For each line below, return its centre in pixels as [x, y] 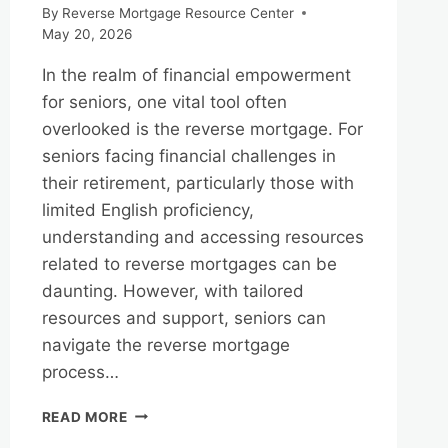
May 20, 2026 [86, 33]
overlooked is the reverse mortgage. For [202, 128]
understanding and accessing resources [202, 236]
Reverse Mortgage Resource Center [177, 12]
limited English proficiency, [147, 209]
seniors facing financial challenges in [188, 155]
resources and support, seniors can [183, 317]
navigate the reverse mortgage [165, 344]
